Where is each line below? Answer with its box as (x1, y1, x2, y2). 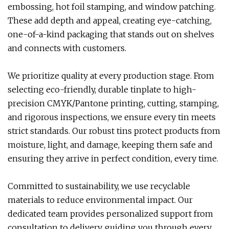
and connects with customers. (8, 43, 126, 53)
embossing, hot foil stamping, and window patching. (8, 2, 216, 12)
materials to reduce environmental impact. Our (8, 195, 193, 205)
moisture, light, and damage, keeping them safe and (8, 140, 213, 150)
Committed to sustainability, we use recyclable (8, 181, 190, 191)
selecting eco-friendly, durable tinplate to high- (8, 84, 196, 95)
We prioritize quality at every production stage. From (8, 71, 214, 81)
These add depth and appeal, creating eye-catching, (8, 15, 212, 26)
